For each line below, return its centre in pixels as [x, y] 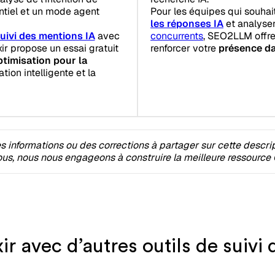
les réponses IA [187, 23]
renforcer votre [184, 48]
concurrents [177, 36]
